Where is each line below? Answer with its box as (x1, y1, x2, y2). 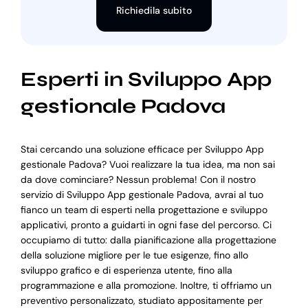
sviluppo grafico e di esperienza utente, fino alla (20, 264, 232, 277)
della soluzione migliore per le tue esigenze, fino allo (20, 249, 248, 262)
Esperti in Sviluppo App (20, 67, 272, 91)
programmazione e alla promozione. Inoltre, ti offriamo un (20, 279, 272, 292)
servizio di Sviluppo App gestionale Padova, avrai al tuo (20, 188, 263, 201)
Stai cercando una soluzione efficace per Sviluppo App (20, 143, 264, 156)
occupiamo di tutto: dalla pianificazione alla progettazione (20, 234, 276, 247)
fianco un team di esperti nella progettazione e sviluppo (20, 203, 267, 217)
